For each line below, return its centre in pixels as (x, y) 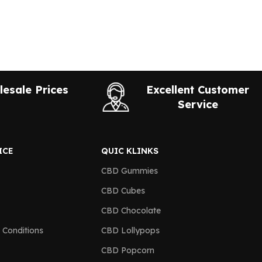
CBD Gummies (130, 171)
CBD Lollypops (130, 230)
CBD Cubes (123, 191)
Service (198, 104)
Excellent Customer (198, 90)
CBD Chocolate (131, 211)
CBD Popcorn (128, 250)
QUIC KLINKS (130, 151)
